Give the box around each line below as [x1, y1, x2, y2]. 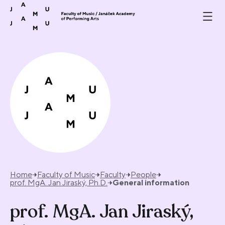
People [131, 170, 156, 180]
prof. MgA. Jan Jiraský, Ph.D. [10, 178, 107, 188]
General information [113, 178, 189, 188]
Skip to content [18, 3, 82, 13]
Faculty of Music [37, 170, 95, 180]
